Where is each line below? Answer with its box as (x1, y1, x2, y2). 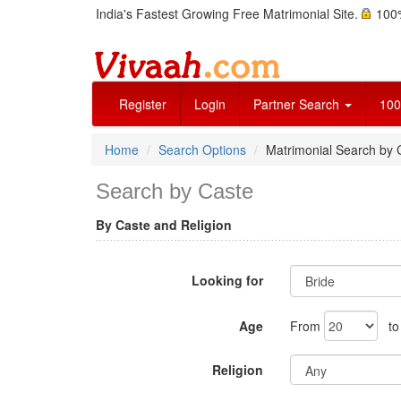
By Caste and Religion (96, 216, 232, 234)
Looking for (191, 271, 263, 289)
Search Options (158, 141, 246, 158)
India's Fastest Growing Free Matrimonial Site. (96, 4, 362, 22)
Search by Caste (96, 179, 253, 203)
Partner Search (253, 95, 343, 113)
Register (119, 95, 166, 113)
